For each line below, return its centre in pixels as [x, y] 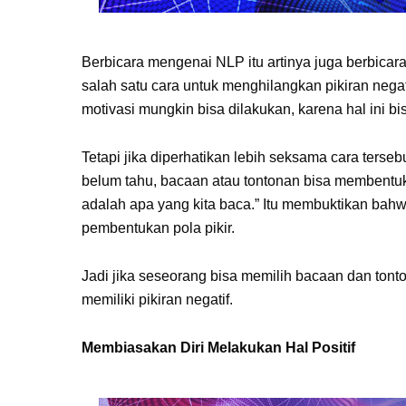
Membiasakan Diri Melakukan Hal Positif [218, 348]
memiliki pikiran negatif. [157, 300]
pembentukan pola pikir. [158, 228]
